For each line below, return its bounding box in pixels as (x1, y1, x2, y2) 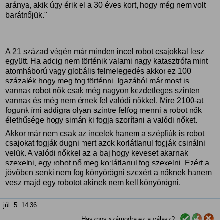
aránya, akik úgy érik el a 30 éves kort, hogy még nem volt (5, 1, 206, 9)
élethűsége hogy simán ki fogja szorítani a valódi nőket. (5, 116, 197, 124)
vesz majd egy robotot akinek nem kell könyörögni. (5, 178, 181, 187)
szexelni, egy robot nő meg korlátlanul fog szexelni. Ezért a (5, 159, 209, 167)
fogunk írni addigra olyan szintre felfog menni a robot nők (5, 106, 202, 114)
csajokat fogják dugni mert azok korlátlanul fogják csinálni (5, 139, 205, 147)
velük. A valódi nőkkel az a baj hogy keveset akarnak (5, 149, 188, 157)
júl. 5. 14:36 (3, 201, 37, 209)
